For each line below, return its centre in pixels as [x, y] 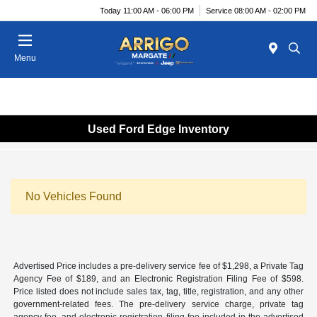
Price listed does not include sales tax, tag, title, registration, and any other [158, 292]
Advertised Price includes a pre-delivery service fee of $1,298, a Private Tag [158, 266]
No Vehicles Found [74, 197]
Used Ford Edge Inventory [158, 129]
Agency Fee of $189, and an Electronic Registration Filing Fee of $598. [158, 279]
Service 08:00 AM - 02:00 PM [256, 10]
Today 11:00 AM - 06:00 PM [147, 10]
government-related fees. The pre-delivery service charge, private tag [158, 305]
